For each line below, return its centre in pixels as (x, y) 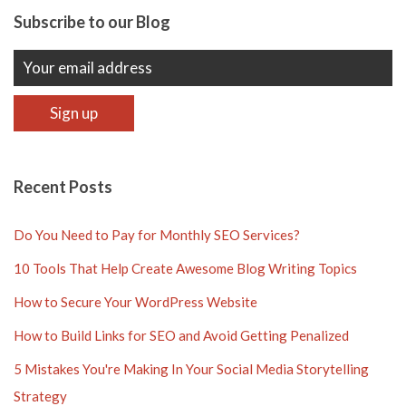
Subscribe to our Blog (92, 22)
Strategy (40, 396)
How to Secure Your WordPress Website (135, 302)
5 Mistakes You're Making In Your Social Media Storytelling (191, 369)
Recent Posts (63, 187)
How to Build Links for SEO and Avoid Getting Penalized (181, 335)
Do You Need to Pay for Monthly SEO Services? (157, 235)
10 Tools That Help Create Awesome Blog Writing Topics (185, 268)
